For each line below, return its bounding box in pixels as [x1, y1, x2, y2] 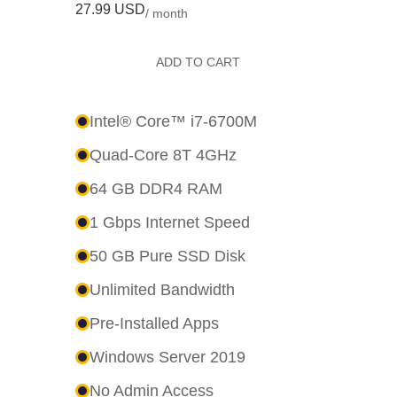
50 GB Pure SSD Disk [89, 246, 245, 265]
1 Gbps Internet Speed [89, 213, 250, 231]
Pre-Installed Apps [89, 314, 219, 332]
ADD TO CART [156, 54, 241, 69]
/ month [144, 6, 188, 21]
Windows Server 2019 [89, 347, 245, 366]
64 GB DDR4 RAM [89, 179, 222, 198]
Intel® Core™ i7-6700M [89, 112, 257, 130]
